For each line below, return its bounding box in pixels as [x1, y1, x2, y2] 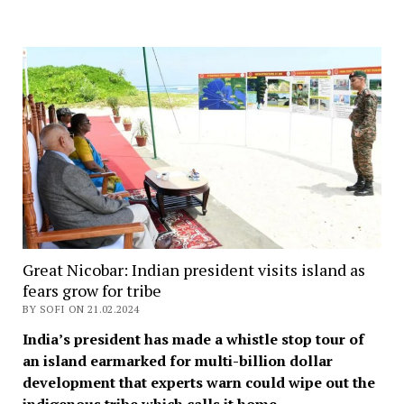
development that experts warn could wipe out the [22, 372, 375, 392]
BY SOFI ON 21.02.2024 [22, 301, 140, 316]
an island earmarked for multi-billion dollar [22, 350, 333, 371]
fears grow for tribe [22, 279, 161, 301]
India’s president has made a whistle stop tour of [22, 328, 364, 349]
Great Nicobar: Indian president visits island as [22, 258, 365, 280]
